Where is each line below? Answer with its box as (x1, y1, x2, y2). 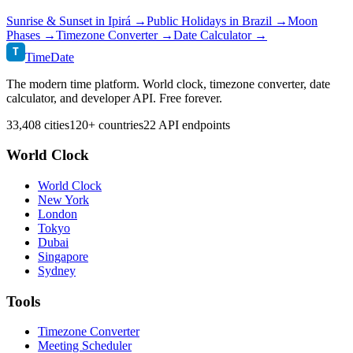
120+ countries (69, 117, 143, 132)
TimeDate (25, 50, 74, 64)
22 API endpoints (143, 117, 230, 132)
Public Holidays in (147, 13, 242, 28)
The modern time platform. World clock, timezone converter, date (6, 76, 330, 91)
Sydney (38, 263, 76, 277)
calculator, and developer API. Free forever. (6, 91, 222, 105)
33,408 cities (6, 117, 69, 132)
